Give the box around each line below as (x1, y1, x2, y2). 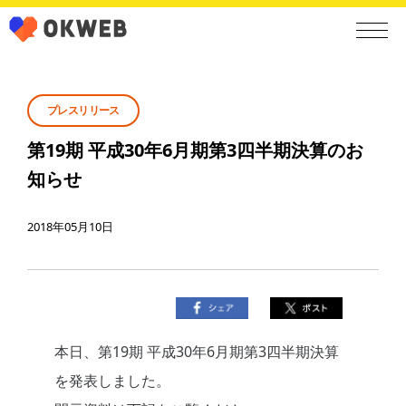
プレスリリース (47, 102, 120, 118)
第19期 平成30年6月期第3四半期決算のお (27, 138, 363, 162)
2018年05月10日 (27, 218, 113, 235)
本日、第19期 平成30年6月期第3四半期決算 (54, 342, 339, 362)
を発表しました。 (54, 371, 170, 391)
